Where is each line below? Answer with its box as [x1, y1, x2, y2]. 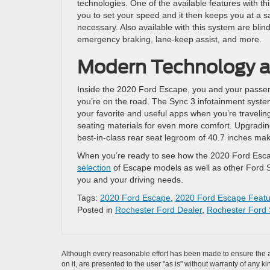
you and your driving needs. [77, 175, 183, 184]
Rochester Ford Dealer [115, 205, 202, 215]
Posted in [77, 205, 115, 215]
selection [77, 163, 111, 172]
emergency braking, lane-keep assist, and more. [77, 34, 262, 44]
